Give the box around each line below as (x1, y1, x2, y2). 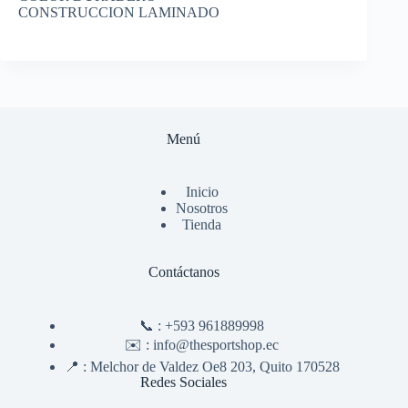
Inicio (185, 184, 219, 200)
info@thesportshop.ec (153, 337, 280, 353)
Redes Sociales (140, 374, 228, 391)
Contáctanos (148, 264, 219, 280)
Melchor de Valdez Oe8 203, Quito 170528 (89, 359, 340, 375)
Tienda (182, 217, 222, 233)
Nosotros (176, 200, 229, 217)
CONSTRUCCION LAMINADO (18, 5, 219, 21)
